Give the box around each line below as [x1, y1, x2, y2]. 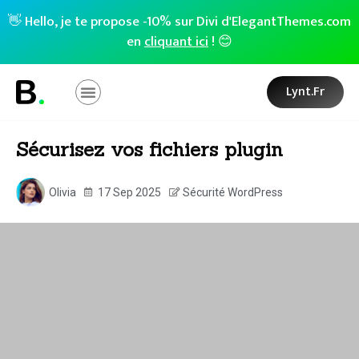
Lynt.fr [286, 81, 325, 103]
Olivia [49, 185, 76, 199]
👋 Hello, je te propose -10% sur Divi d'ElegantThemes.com [8, 10, 351, 33]
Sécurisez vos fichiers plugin [16, 137, 283, 162]
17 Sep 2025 [98, 185, 161, 199]
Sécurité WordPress [183, 185, 283, 199]
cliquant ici [144, 30, 208, 53]
